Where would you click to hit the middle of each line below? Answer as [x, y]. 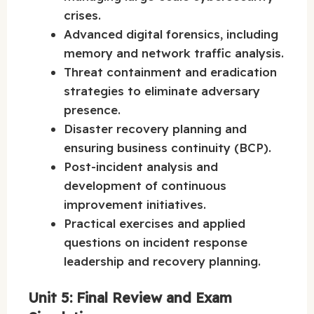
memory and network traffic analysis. [174, 53]
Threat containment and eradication [170, 71]
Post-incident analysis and [141, 166]
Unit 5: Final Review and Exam [130, 298]
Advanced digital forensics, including [171, 34]
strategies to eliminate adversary [162, 90]
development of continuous [145, 185]
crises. [82, 15]
